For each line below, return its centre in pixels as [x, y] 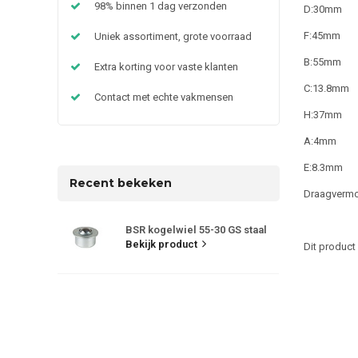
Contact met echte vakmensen [164, 97]
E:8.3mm [323, 168]
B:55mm [322, 62]
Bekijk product [161, 244]
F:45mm [322, 36]
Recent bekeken [121, 183]
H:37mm [322, 115]
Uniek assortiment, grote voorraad [173, 36]
